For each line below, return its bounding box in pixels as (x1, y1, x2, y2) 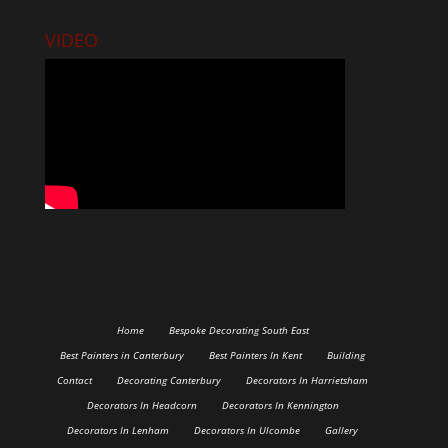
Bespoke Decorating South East (168, 322, 309, 337)
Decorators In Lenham (67, 422, 170, 437)
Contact (57, 372, 93, 387)
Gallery (325, 422, 359, 437)
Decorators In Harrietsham (246, 372, 369, 387)
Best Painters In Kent (209, 347, 303, 362)
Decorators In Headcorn (86, 397, 197, 412)
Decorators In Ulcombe (194, 422, 301, 437)
